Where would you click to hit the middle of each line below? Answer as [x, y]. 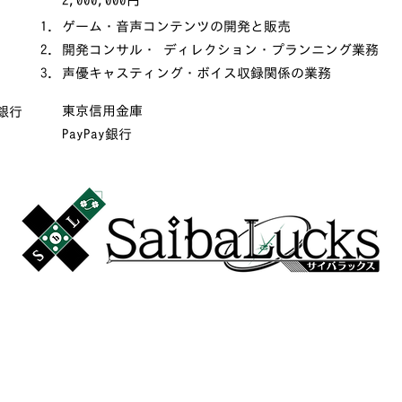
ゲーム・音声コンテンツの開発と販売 [176, 26]
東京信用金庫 [102, 111]
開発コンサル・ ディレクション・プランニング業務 [220, 50]
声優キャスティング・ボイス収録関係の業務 [197, 73]
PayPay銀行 [97, 134]
